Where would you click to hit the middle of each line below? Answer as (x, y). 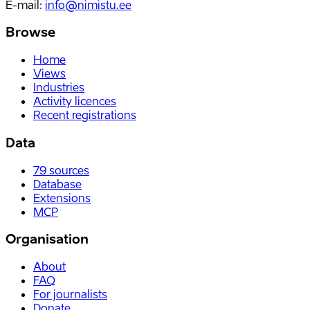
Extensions (62, 198)
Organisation (47, 239)
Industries (59, 88)
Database (57, 184)
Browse (30, 32)
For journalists (70, 294)
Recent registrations (85, 115)
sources (69, 170)
